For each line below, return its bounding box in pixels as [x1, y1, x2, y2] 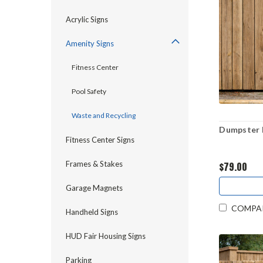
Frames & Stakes [66, 159, 123, 168]
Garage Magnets [66, 183, 123, 193]
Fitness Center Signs [66, 135, 134, 144]
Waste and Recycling [72, 111, 136, 120]
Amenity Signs [66, 39, 114, 48]
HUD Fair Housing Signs [66, 231, 146, 241]
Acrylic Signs [66, 15, 108, 24]
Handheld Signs [66, 207, 118, 217]
